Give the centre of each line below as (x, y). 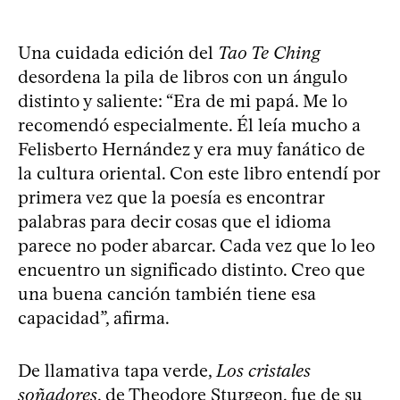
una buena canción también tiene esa (167, 293)
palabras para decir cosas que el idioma (175, 221)
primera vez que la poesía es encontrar (171, 197)
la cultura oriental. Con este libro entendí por (199, 173)
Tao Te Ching (269, 52)
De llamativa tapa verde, (117, 370)
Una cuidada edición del (118, 52)
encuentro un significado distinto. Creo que (192, 269)
